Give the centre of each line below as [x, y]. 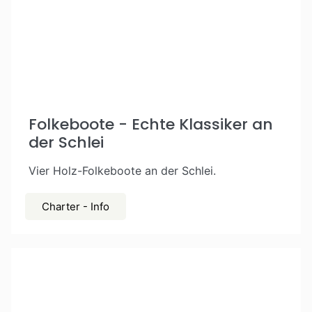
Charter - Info [76, 206]
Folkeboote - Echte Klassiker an [151, 124]
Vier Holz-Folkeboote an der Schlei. [122, 171]
